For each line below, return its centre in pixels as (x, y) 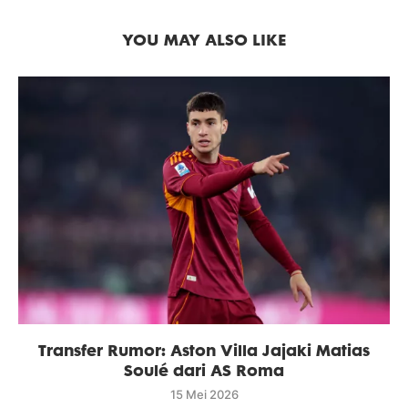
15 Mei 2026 (204, 394)
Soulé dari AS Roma (204, 370)
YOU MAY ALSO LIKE (204, 39)
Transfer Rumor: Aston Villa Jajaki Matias (204, 350)
